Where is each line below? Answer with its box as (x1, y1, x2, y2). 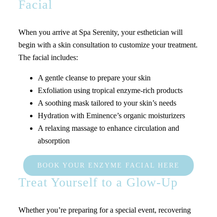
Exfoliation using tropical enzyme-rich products (37, 86, 183, 95)
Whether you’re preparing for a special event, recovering (18, 206, 191, 215)
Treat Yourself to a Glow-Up (18, 175, 178, 190)
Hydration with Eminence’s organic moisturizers (37, 111, 185, 120)
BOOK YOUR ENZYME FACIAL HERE (37, 162, 180, 170)
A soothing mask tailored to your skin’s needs (37, 99, 176, 108)
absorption (37, 137, 70, 145)
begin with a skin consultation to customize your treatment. (18, 41, 198, 49)
